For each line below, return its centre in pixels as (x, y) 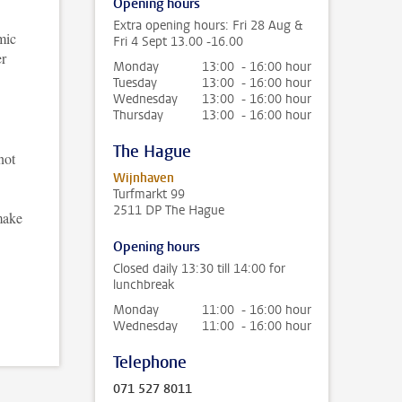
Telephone (150, 363)
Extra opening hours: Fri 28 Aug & (208, 26)
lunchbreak (144, 285)
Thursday (138, 115)
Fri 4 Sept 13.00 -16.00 (178, 42)
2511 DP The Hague (169, 210)
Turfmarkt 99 (149, 194)
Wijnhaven (144, 178)
